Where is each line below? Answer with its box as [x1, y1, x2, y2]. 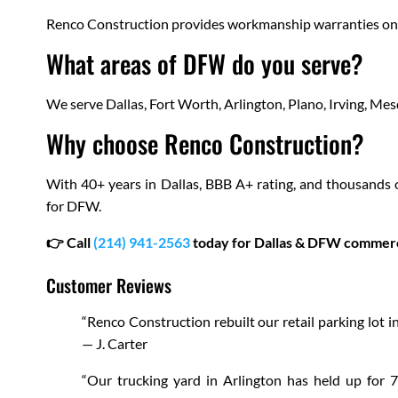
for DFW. [46, 197, 101, 215]
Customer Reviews [46, 272, 171, 299]
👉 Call [46, 234, 93, 251]
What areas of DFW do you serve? [46, 45, 363, 83]
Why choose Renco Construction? [46, 125, 364, 163]
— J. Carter [82, 335, 147, 353]
